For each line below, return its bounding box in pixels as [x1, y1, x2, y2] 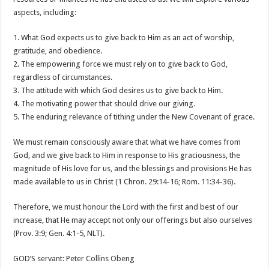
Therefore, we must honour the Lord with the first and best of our [13, 202, 239, 211]
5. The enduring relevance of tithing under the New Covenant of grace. [13, 112, 255, 121]
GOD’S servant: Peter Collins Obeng [13, 254, 135, 263]
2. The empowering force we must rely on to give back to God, [13, 59, 228, 68]
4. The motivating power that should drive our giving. [13, 99, 196, 108]
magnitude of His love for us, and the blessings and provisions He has [13, 164, 252, 173]
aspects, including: [13, 8, 77, 17]
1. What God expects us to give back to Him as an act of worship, [13, 33, 235, 42]
